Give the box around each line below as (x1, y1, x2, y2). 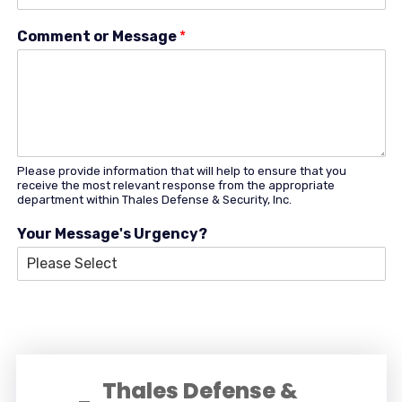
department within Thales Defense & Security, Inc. (17, 193, 293, 206)
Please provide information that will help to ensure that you (17, 164, 347, 178)
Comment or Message (17, 28, 180, 45)
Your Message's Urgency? (17, 225, 208, 242)
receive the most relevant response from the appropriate (17, 179, 336, 192)
